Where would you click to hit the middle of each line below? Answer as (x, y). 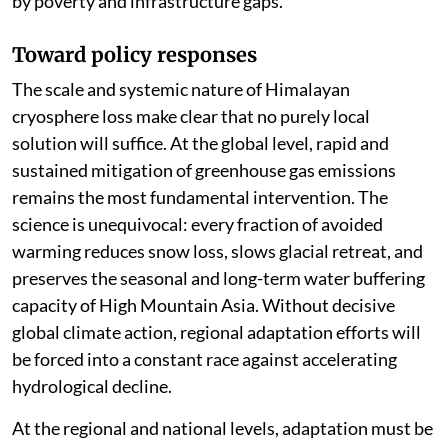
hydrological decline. (92, 385)
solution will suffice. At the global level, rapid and (200, 142)
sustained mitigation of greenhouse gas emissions (204, 169)
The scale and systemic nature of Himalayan (181, 88)
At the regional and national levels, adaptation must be (222, 427)
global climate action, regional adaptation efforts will (216, 331)
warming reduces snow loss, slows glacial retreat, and (217, 250)
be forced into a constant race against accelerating (204, 358)
